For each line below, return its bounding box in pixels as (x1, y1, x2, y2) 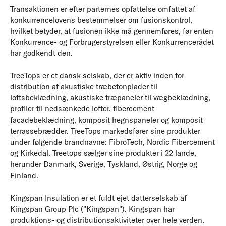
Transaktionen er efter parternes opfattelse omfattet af (10, 4, 195, 14)
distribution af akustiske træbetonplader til (10, 82, 157, 91)
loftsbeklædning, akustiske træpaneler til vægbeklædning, (10, 93, 210, 102)
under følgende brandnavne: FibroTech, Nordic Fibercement (10, 137, 215, 147)
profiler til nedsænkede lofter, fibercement (10, 104, 154, 114)
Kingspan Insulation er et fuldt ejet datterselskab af (10, 193, 187, 203)
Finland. (10, 171, 38, 180)
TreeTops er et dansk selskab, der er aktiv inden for (10, 71, 184, 80)
